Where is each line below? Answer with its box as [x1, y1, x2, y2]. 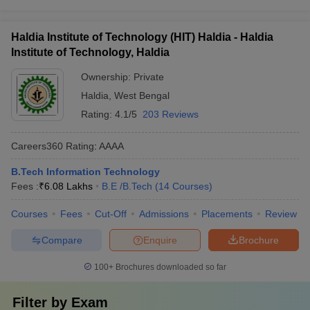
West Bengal [114, 90, 170, 101]
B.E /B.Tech [102, 181, 152, 192]
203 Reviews [143, 109, 199, 120]
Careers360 [11, 140, 63, 152]
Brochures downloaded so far [113, 262, 226, 272]
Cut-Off [95, 208, 127, 219]
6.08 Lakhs [44, 181, 93, 192]
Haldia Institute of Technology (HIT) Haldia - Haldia [11, 31, 273, 43]
